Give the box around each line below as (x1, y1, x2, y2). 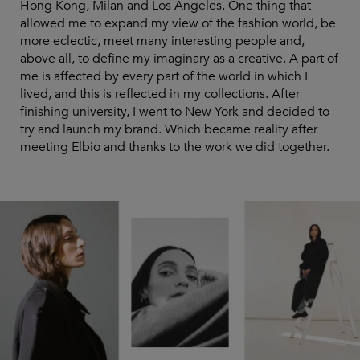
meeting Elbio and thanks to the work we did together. (20, 137, 329, 156)
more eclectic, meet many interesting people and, (20, 31, 305, 50)
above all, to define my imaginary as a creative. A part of (20, 49, 338, 67)
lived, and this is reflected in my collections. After (20, 84, 300, 103)
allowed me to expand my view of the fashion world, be (20, 14, 336, 32)
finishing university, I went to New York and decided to (20, 102, 329, 121)
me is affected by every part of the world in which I (20, 67, 308, 85)
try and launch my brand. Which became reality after (20, 120, 317, 138)
